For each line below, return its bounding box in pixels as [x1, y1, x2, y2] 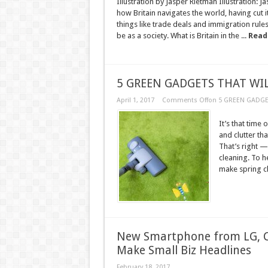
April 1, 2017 [116, 96, 154, 104]
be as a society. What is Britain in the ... [116, 31, 248, 40]
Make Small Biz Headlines [116, 243, 251, 257]
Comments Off [162, 96, 208, 104]
